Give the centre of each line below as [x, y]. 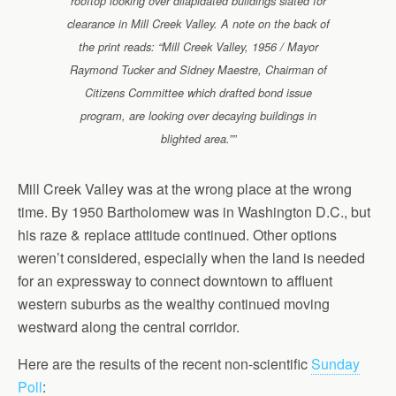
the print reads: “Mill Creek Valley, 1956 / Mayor [198, 46]
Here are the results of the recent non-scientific [164, 363]
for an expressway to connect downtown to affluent [175, 280]
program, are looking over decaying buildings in [198, 115]
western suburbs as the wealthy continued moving [174, 303]
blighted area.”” [198, 138]
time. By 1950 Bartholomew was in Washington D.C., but [194, 211]
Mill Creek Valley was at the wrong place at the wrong [185, 188]
